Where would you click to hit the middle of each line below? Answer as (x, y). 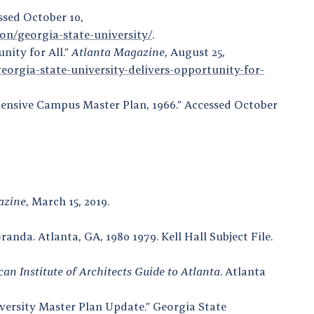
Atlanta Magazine (118, 52)
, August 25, (195, 52)
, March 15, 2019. (68, 201)
